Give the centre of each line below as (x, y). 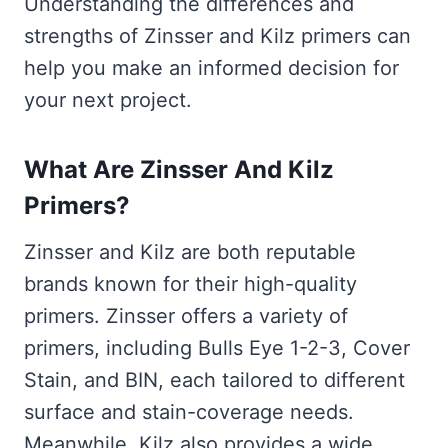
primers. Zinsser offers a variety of (186, 316)
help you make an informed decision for (211, 68)
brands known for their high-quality (190, 284)
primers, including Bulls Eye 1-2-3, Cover (217, 348)
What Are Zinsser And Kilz (179, 169)
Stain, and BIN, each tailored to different (214, 380)
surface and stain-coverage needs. (189, 412)
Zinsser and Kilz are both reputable (190, 252)
